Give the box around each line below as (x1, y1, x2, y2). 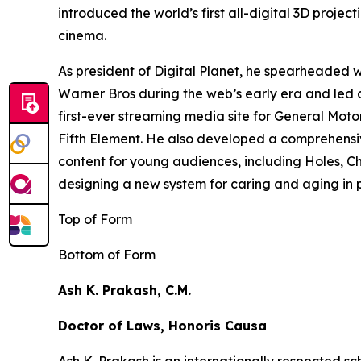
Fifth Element (58, 131, 140, 147)
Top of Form (58, 211, 132, 227)
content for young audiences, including (58, 153, 305, 169)
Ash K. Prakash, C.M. (58, 282, 191, 298)
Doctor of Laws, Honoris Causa (58, 317, 267, 334)
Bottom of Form (58, 247, 156, 263)
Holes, (305, 153, 343, 169)
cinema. (58, 27, 106, 44)
